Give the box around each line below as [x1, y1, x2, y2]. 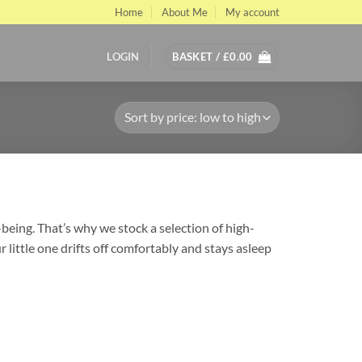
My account [225, 6, 280, 19]
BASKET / [172, 50, 223, 63]
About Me [161, 6, 208, 19]
